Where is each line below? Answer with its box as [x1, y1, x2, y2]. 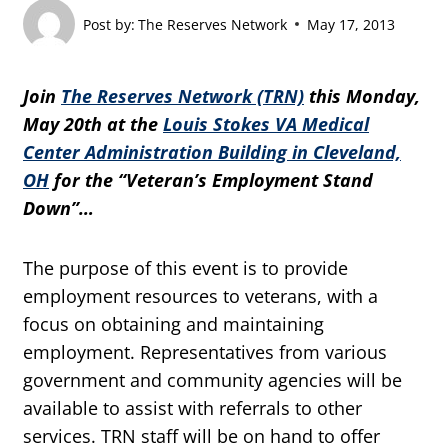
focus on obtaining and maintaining [23, 312, 324, 337]
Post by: [83, 14, 135, 34]
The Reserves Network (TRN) [61, 84, 304, 109]
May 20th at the [23, 112, 163, 137]
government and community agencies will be [23, 368, 402, 393]
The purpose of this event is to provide [23, 256, 348, 281]
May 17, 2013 [307, 14, 396, 34]
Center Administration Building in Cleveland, [23, 140, 401, 165]
